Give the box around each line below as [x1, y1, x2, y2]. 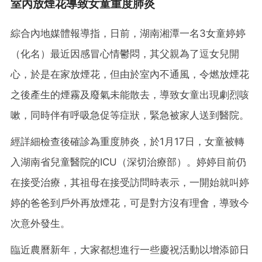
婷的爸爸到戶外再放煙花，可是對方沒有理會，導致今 [11, 196, 249, 209]
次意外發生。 [11, 217, 70, 229]
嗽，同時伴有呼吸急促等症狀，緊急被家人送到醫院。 [11, 109, 249, 121]
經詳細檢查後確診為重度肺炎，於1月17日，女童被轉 [11, 135, 244, 147]
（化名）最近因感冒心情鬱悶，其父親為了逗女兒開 [11, 47, 239, 60]
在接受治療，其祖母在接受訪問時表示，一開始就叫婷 [11, 176, 249, 188]
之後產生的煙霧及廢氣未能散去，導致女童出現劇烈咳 [11, 88, 249, 101]
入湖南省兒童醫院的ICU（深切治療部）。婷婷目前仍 [11, 156, 246, 168]
